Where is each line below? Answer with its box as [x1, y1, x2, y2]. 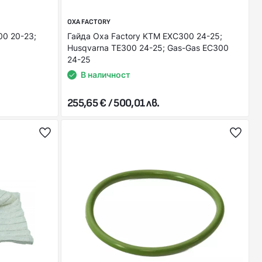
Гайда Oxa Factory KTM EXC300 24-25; [67, 31, 222, 41]
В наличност [81, 70, 130, 80]
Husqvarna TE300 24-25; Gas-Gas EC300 [67, 43, 229, 53]
